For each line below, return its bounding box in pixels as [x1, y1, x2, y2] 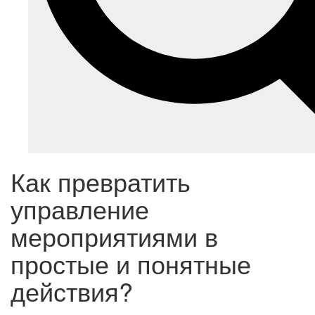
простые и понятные [11, 245, 251, 282]
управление [11, 191, 149, 227]
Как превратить [11, 163, 191, 200]
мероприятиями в [11, 218, 218, 255]
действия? [11, 273, 133, 309]
